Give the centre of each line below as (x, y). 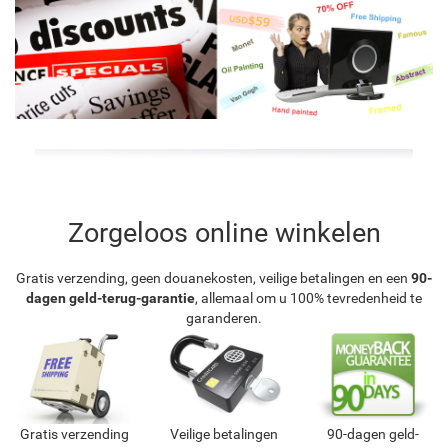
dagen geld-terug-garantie (110, 297)
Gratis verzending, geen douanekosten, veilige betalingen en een (213, 277)
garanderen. (224, 317)
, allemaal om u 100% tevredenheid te (308, 297)
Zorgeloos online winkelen (224, 232)
